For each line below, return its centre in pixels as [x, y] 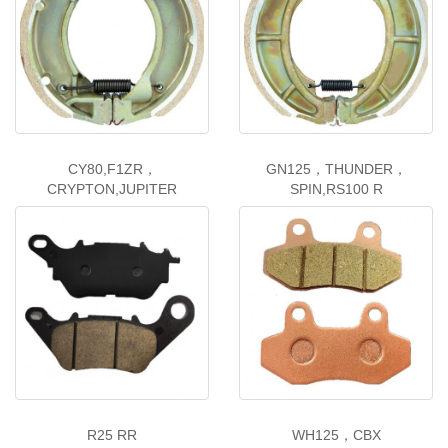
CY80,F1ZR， [112, 169]
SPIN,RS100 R [336, 189]
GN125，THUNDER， [336, 169]
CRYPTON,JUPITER [112, 189]
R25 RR [112, 435]
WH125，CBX [336, 435]
